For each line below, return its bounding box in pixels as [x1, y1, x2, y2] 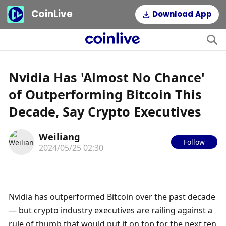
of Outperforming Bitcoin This [9, 85, 202, 103]
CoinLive [31, 9, 73, 20]
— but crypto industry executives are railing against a [9, 204, 213, 216]
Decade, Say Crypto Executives [9, 102, 202, 120]
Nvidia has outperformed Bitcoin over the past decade [9, 191, 216, 202]
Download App [152, 10, 212, 19]
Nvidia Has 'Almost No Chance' [9, 68, 205, 86]
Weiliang [38, 130, 80, 143]
